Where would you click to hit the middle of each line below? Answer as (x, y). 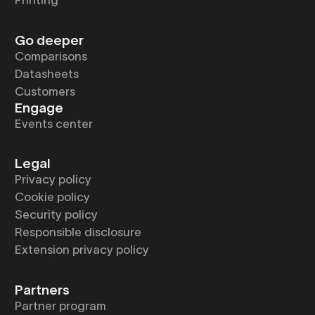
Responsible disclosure (78, 232)
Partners (42, 290)
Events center (53, 123)
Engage (39, 108)
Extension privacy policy (82, 250)
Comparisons (51, 56)
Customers (45, 91)
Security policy (56, 215)
